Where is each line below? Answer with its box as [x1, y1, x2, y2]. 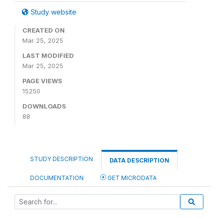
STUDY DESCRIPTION [30, 155, 93, 163]
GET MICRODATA [106, 174, 157, 182]
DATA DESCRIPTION [109, 156, 169, 164]
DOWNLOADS [22, 102, 66, 110]
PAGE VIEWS [22, 76, 62, 85]
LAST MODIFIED [22, 51, 74, 59]
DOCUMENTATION [30, 174, 84, 182]
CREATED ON [22, 26, 65, 34]
